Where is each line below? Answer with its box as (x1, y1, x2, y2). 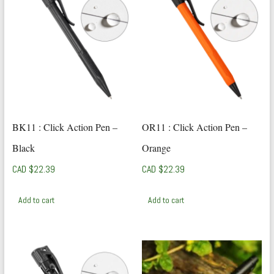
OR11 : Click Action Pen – (142, 120, 248, 134)
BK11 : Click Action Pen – (12, 120, 117, 134)
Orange (142, 141, 171, 155)
